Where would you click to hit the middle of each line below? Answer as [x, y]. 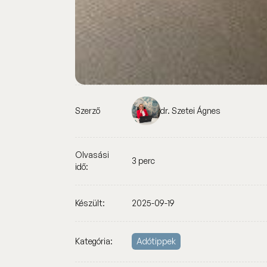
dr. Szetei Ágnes [190, 111]
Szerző [88, 111]
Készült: [90, 203]
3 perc [144, 161]
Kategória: [94, 241]
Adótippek [156, 241]
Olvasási [92, 155]
